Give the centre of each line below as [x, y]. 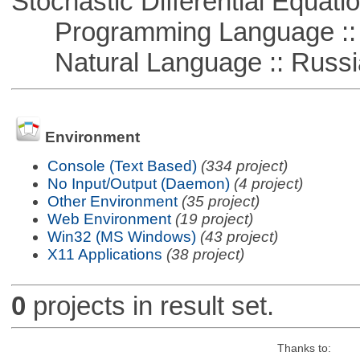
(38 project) [205, 254]
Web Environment [109, 219]
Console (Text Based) [122, 166]
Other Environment [112, 201]
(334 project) [244, 166]
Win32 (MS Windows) [121, 236]
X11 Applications [104, 254]
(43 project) [239, 236]
